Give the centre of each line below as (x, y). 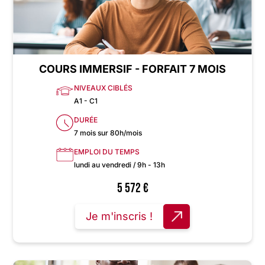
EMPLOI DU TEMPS (107, 152)
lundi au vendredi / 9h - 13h (119, 165)
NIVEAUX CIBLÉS (103, 88)
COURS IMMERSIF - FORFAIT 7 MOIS (132, 69)
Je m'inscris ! (119, 216)
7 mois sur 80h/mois (108, 133)
